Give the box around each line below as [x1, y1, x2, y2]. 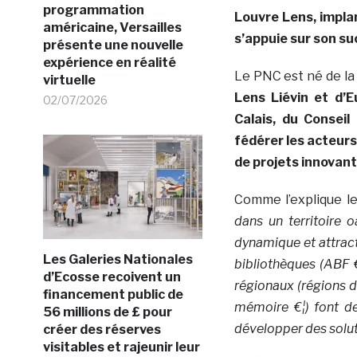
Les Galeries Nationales [42, 251, 193, 267]
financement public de [42, 286, 183, 302]
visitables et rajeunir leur [42, 339, 200, 355]
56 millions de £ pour [42, 304, 172, 320]
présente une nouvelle [42, 37, 183, 53]
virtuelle [42, 72, 96, 88]
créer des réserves [42, 321, 161, 337]
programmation [42, 2, 144, 18]
